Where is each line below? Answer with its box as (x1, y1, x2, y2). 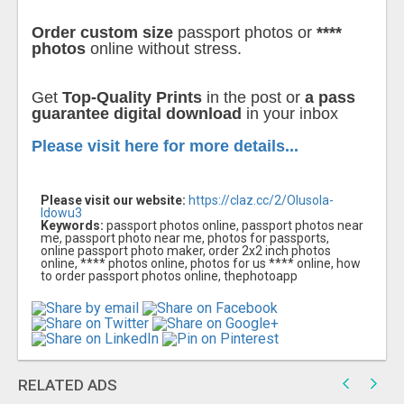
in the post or (202, 88, 305, 107)
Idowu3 (41, 206, 82, 221)
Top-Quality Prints (62, 88, 202, 107)
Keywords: (41, 218, 104, 234)
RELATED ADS (18, 375, 117, 394)
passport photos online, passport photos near (104, 218, 363, 234)
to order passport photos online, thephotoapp (41, 269, 298, 284)
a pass (305, 88, 355, 107)
